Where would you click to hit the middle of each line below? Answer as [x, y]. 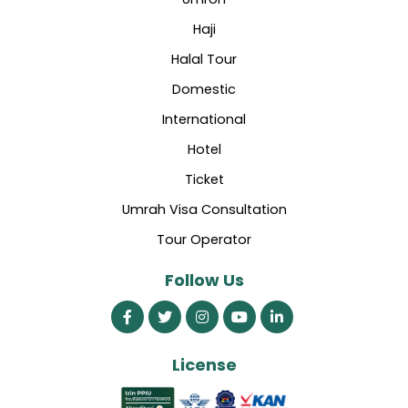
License [204, 364]
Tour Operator [204, 239]
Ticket [204, 179]
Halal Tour [204, 59]
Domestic [204, 89]
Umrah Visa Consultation [204, 209]
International [204, 119]
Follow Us [204, 280]
